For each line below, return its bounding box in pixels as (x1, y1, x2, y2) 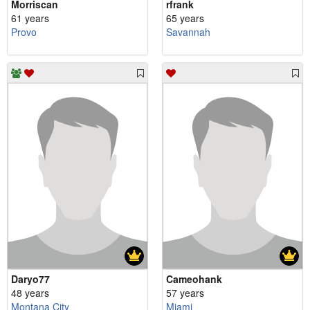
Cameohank (166, 271, 222, 286)
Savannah (166, 24, 210, 39)
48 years (11, 285, 49, 300)
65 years (166, 10, 204, 25)
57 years (166, 285, 204, 300)
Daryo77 (11, 271, 50, 286)
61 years (11, 10, 49, 25)
